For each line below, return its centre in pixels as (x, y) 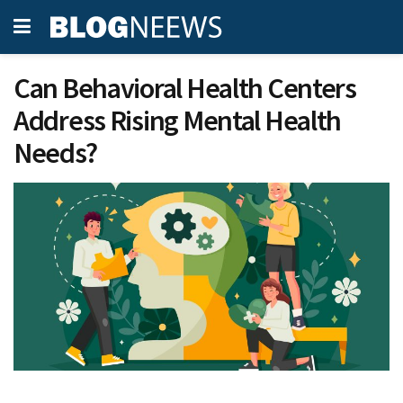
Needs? (55, 153)
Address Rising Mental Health (178, 121)
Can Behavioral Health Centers (185, 88)
